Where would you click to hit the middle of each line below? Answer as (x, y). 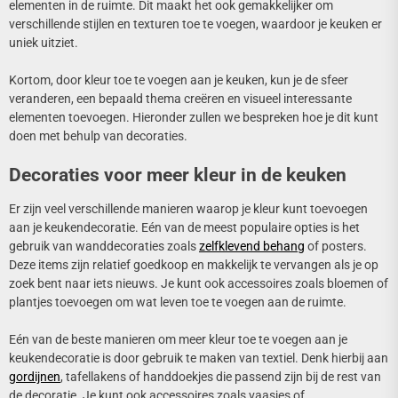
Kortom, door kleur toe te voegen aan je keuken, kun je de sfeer (179, 80)
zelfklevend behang (252, 247)
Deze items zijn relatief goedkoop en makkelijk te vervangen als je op (194, 265)
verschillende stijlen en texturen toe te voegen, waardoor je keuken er (195, 24)
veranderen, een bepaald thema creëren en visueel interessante (180, 99)
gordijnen (35, 377)
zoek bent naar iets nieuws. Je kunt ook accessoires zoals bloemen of (199, 284)
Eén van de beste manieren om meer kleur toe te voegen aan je (178, 340)
